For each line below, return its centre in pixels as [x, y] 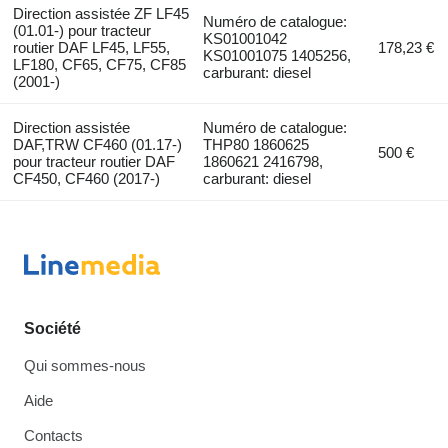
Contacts [53, 435]
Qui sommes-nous [85, 365]
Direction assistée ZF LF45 [100, 13]
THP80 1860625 [256, 144]
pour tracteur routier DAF [93, 161]
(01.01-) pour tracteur [81, 30]
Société [52, 328]
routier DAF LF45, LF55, [91, 47]
